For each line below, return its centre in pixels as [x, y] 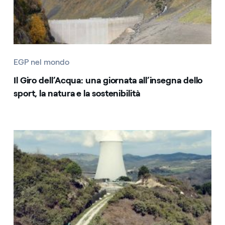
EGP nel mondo [41, 62]
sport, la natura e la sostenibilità [77, 94]
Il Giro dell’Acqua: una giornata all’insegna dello [108, 81]
